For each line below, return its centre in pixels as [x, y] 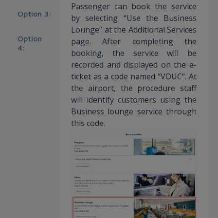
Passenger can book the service [134, 7]
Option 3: [35, 14]
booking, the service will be [134, 53]
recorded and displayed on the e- [134, 65]
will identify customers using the [134, 100]
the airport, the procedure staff [134, 88]
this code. [89, 123]
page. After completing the [134, 42]
